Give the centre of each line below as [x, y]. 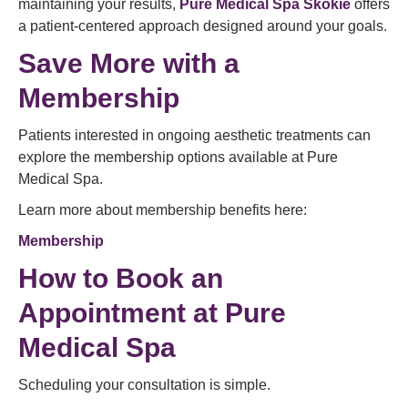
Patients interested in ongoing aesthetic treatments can [194, 135]
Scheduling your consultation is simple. [144, 385]
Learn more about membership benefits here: [163, 210]
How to [63, 278]
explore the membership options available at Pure [178, 157]
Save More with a [129, 63]
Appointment [102, 313]
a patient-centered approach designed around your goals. [203, 26]
